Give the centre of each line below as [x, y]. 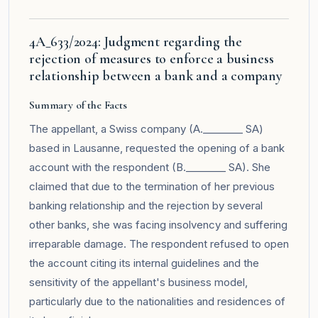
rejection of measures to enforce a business [152, 59]
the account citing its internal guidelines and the [144, 263]
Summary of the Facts [78, 105]
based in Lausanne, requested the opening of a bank [157, 148]
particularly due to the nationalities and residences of [157, 301]
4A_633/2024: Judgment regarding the [136, 42]
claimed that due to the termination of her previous [152, 186]
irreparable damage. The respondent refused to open [159, 243]
